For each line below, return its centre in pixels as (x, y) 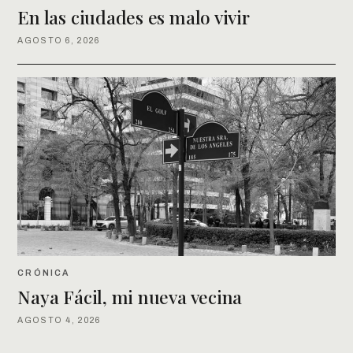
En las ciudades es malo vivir (134, 17)
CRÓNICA (44, 273)
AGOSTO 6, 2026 (59, 40)
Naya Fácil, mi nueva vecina (130, 296)
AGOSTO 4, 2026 (59, 320)
